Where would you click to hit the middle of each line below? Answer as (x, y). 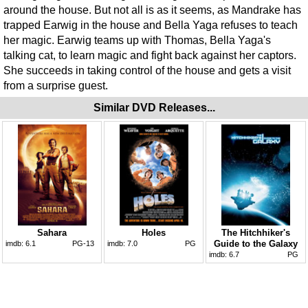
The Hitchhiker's (256, 232)
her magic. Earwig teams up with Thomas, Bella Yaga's (137, 40)
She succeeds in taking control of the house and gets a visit (147, 70)
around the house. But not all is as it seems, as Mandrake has (152, 10)
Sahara (52, 232)
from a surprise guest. (56, 85)
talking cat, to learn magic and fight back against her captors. (150, 55)
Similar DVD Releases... (154, 107)
